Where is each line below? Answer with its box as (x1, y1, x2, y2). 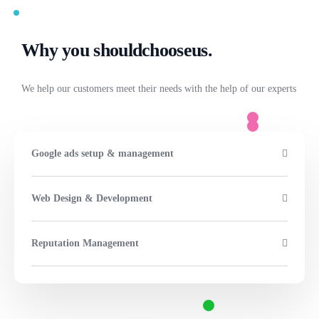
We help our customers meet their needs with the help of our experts (21, 83, 296, 94)
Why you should (21, 39, 142, 61)
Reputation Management (31, 237, 139, 249)
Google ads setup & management (31, 147, 174, 159)
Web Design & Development (31, 192, 152, 204)
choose (142, 39, 192, 61)
